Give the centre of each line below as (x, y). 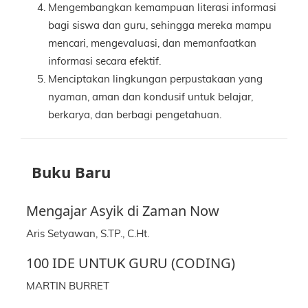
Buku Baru (71, 172)
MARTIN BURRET (68, 286)
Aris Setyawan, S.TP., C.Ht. (88, 234)
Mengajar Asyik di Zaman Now (123, 211)
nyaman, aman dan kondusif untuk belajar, (151, 97)
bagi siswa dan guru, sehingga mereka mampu (160, 26)
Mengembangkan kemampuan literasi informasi (162, 8)
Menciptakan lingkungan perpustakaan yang (155, 79)
